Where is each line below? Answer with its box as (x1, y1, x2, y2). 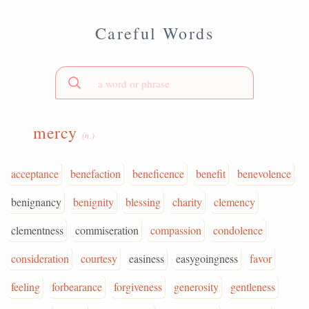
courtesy (81, 251, 117, 266)
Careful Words (94, 22, 215, 44)
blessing (126, 195, 161, 209)
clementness (11, 223, 63, 237)
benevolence (237, 166, 291, 181)
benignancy (11, 195, 61, 209)
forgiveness (114, 279, 162, 294)
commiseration (75, 223, 139, 237)
